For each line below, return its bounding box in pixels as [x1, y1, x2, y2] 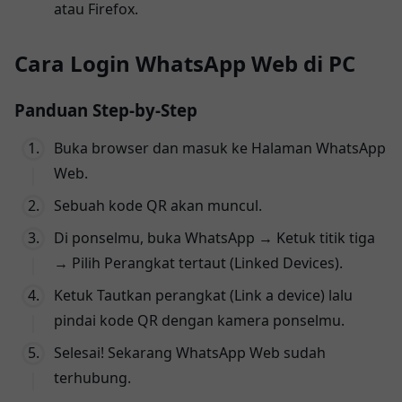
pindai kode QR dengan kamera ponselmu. [54, 310, 345, 330]
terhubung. [54, 367, 131, 388]
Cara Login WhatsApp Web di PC [14, 48, 355, 78]
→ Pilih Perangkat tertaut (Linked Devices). [54, 252, 343, 273]
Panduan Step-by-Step [14, 98, 197, 121]
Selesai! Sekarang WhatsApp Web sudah [54, 342, 326, 363]
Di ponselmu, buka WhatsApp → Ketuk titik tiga [54, 227, 375, 248]
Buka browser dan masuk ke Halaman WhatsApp [54, 137, 386, 158]
